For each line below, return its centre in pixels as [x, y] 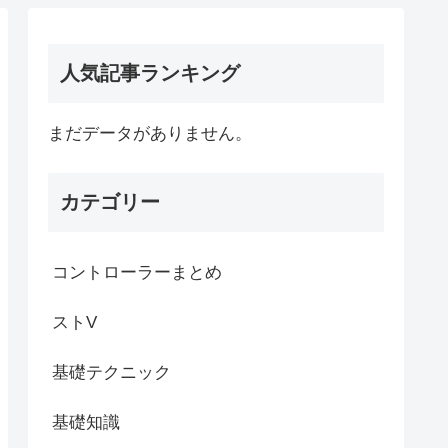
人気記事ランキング [150, 72]
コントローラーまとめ [137, 272]
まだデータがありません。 [150, 133]
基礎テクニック [111, 372]
